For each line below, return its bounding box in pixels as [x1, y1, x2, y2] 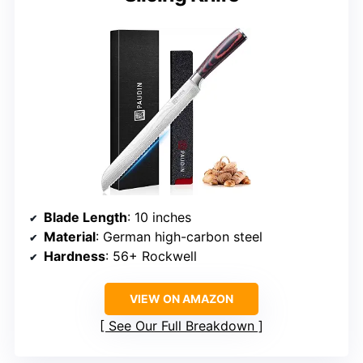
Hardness [44, 247, 105, 264]
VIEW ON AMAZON [130, 291, 233, 305]
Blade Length [44, 208, 127, 225]
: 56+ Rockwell [105, 247, 197, 264]
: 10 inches [127, 208, 191, 225]
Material [44, 228, 96, 245]
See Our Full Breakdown [109, 317, 254, 334]
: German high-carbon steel [96, 228, 263, 245]
